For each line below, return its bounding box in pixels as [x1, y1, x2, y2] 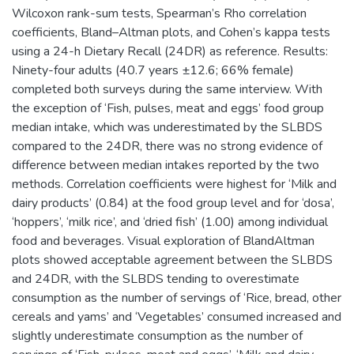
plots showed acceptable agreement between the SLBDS [12, 250, 333, 269]
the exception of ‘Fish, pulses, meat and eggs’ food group [12, 99, 324, 117]
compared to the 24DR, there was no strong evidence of [12, 137, 322, 155]
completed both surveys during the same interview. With [12, 80, 322, 98]
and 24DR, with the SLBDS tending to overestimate [12, 269, 299, 288]
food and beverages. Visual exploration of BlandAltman [12, 232, 314, 250]
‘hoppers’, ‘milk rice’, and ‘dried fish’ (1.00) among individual [12, 213, 328, 231]
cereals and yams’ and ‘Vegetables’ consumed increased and [12, 307, 341, 326]
